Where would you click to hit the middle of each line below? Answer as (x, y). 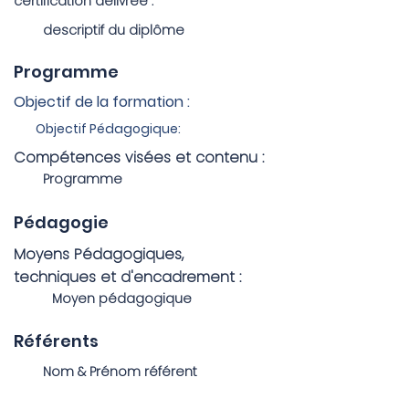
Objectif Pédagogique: (97, 128)
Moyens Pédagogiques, (99, 254)
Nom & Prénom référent (105, 371)
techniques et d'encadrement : (127, 277)
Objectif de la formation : (102, 101)
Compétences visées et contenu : (139, 157)
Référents (56, 341)
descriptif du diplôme (99, 30)
